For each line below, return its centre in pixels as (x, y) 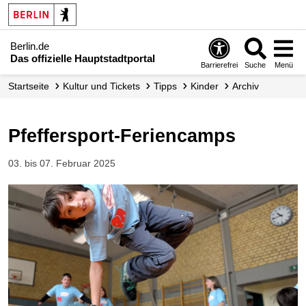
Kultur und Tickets (105, 86)
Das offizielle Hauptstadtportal (83, 58)
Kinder (208, 86)
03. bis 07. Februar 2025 (62, 164)
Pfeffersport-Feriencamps (128, 136)
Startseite (32, 86)
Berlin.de (30, 46)
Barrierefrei (220, 65)
